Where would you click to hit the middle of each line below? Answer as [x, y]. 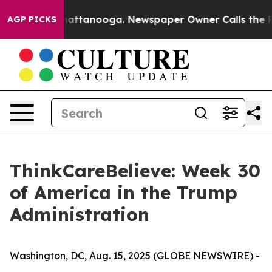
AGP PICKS [32, 19]
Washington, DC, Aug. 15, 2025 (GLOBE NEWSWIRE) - [135, 256]
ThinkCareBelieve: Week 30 [135, 171]
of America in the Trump [124, 192]
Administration [80, 214]
